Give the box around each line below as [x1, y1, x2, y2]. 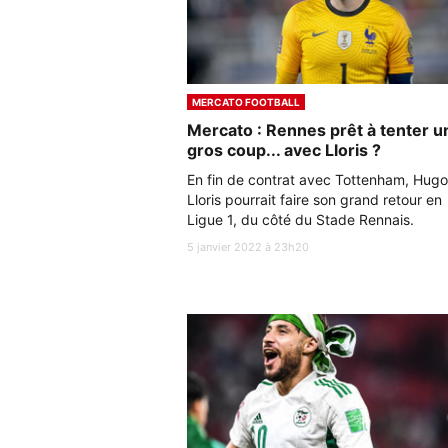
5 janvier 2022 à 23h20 [187, 239, 309, 254]
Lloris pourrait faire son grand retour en [187, 190, 442, 208]
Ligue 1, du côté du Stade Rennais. [187, 210, 418, 228]
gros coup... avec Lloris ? [187, 139, 381, 160]
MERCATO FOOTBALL [192, 95, 300, 108]
